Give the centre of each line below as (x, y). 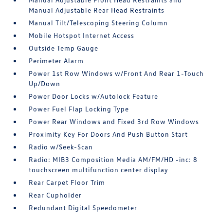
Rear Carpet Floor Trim (67, 182)
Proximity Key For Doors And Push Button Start (109, 134)
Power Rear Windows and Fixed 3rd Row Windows (114, 121)
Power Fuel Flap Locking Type (79, 109)
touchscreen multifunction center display (99, 170)
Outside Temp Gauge (64, 48)
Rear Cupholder (55, 195)
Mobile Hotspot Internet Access (82, 35)
